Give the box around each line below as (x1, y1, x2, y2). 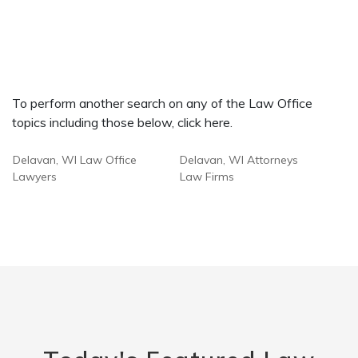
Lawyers (13, 169, 57, 184)
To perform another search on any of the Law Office (12, 95, 312, 111)
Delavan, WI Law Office (13, 153, 137, 167)
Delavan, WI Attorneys (180, 153, 298, 167)
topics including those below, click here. (12, 114, 233, 130)
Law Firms (180, 169, 234, 184)
